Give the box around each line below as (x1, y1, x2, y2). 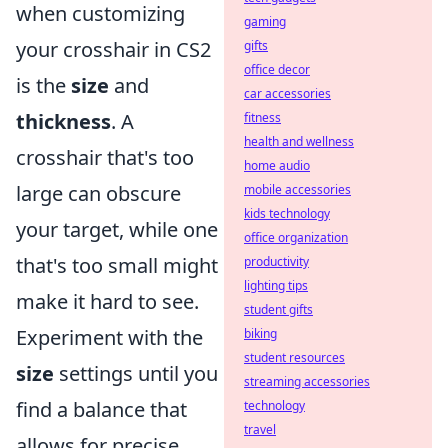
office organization (244, 229, 348, 246)
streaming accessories (244, 373, 370, 390)
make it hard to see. (16, 288, 199, 315)
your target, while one (16, 216, 218, 243)
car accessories (244, 85, 331, 102)
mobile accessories (244, 181, 351, 198)
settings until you (54, 360, 218, 387)
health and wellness (244, 133, 354, 150)
